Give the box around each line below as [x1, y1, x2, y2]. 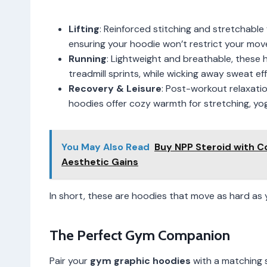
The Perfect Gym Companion [49, 226, 230, 244]
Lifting [69, 22, 100, 35]
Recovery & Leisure [69, 82, 162, 95]
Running [69, 52, 107, 65]
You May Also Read [61, 140, 150, 153]
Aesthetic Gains [61, 155, 138, 168]
